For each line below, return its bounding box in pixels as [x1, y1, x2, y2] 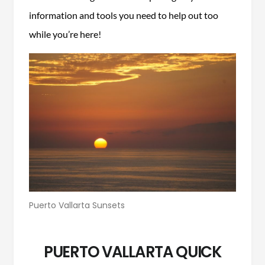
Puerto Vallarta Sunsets [29, 199, 125, 212]
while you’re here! [28, 28, 101, 40]
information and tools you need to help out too [28, 9, 218, 21]
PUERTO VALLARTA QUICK [44, 241, 221, 263]
